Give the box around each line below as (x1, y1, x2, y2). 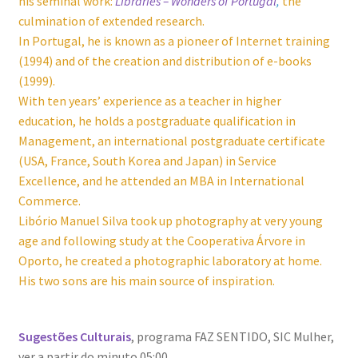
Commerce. (18, 192, 81, 209)
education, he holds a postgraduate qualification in (18, 112, 296, 129)
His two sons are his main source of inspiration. (18, 272, 275, 288)
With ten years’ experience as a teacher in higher (18, 92, 281, 109)
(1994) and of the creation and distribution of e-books (18, 52, 312, 69)
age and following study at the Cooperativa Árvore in (18, 232, 305, 249)
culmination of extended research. (18, 12, 205, 29)
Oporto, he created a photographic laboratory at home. (18, 252, 322, 268)
